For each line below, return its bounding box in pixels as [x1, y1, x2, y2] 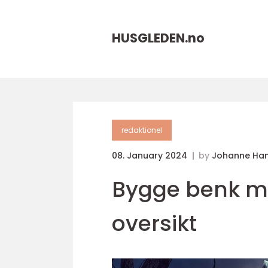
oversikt [112, 208, 197, 239]
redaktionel [121, 125, 162, 135]
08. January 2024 [112, 150, 190, 162]
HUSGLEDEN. [112, 29, 188, 47]
